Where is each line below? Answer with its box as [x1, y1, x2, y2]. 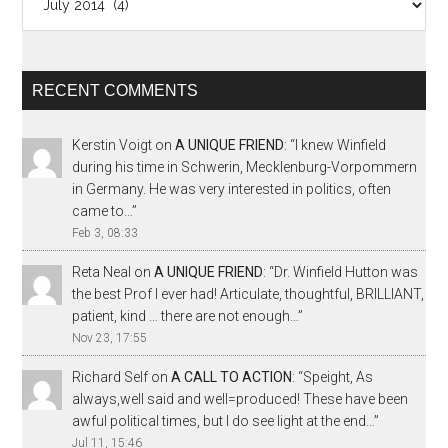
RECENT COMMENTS [32, 82, 199, 99]
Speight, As [303, 368, 374, 385]
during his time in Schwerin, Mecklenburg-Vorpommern [72, 159, 418, 175]
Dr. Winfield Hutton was [274, 263, 419, 280]
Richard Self [72, 368, 149, 385]
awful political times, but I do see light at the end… [72, 412, 375, 429]
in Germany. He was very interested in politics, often [72, 181, 392, 197]
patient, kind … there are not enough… [72, 307, 299, 324]
